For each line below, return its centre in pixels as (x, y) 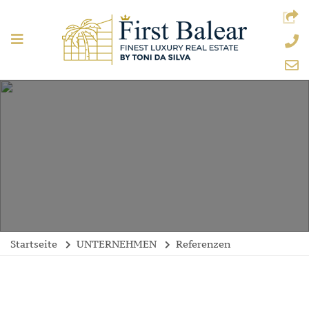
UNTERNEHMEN (117, 244)
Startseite (34, 244)
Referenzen (203, 244)
